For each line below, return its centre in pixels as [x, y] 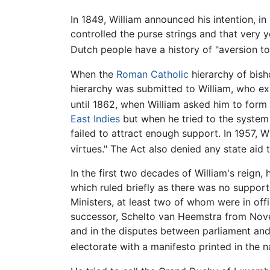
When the [93, 74]
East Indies [95, 118]
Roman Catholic [152, 74]
